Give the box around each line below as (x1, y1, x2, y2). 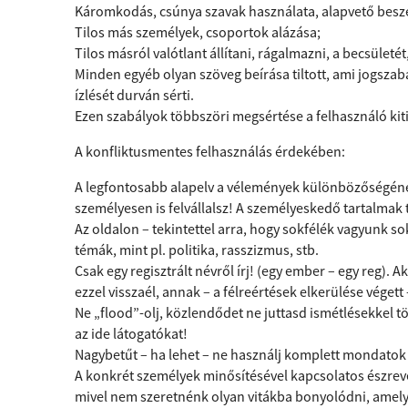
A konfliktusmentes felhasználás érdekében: (75, 142, 345, 160)
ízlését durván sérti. (75, 86, 194, 104)
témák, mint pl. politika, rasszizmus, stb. (75, 240, 319, 259)
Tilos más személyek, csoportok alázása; (75, 23, 321, 41)
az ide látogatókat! (75, 324, 188, 342)
